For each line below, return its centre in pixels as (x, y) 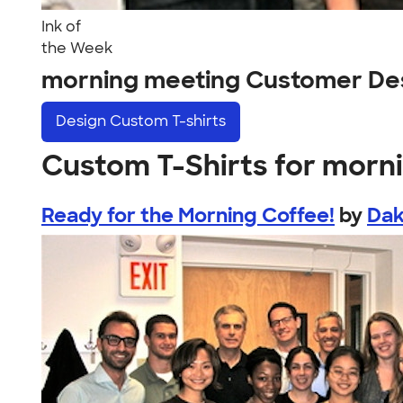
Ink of (61, 27)
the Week (77, 48)
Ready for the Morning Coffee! (188, 215)
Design (83, 121)
